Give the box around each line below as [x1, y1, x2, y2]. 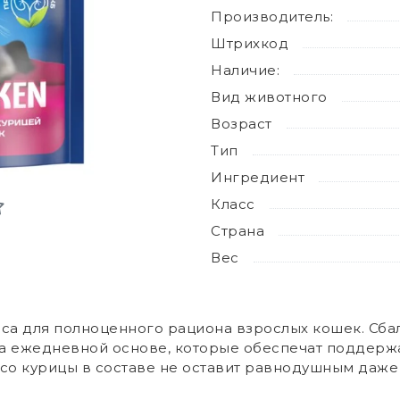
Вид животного [211, 88, 328, 105]
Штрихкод [211, 35, 288, 52]
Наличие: [211, 62, 279, 79]
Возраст [211, 115, 272, 132]
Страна [211, 222, 264, 239]
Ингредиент [211, 169, 304, 186]
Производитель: [211, 8, 333, 25]
